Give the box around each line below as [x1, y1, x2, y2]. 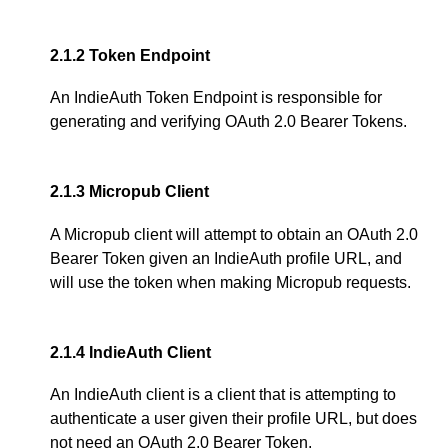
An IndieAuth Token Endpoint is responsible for [50, 89, 382, 107]
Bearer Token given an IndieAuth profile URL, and [50, 249, 402, 267]
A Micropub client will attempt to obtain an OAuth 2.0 [50, 225, 418, 243]
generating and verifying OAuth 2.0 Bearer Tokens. [50, 113, 407, 131]
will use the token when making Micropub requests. [50, 273, 411, 291]
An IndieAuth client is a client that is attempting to [50, 385, 396, 403]
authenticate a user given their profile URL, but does [50, 409, 417, 427]
